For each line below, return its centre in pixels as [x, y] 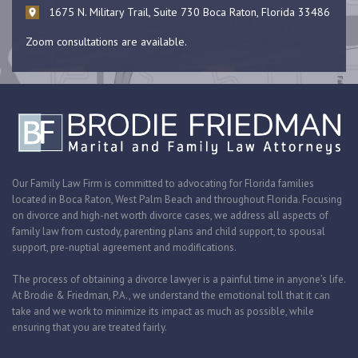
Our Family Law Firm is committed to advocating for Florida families [163, 184]
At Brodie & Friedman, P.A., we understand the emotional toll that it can [171, 296]
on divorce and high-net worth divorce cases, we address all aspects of [170, 216]
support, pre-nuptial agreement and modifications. [124, 248]
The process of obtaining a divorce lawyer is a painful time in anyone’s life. [179, 280]
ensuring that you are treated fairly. [89, 328]
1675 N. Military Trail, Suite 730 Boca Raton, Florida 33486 [189, 12]
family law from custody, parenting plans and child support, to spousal [169, 232]
